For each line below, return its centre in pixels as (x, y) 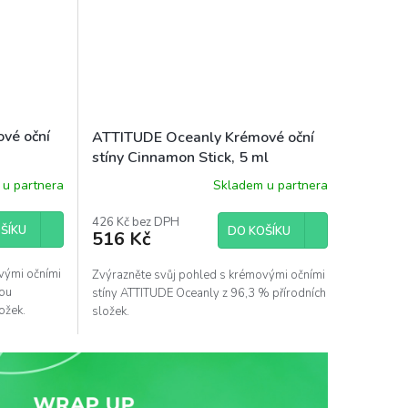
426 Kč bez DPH (135, 222)
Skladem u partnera (270, 186)
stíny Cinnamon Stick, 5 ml (180, 157)
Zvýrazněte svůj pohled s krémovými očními (208, 275)
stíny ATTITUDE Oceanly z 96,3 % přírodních (209, 293)
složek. (110, 311)
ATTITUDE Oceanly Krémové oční (203, 137)
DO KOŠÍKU (259, 231)
